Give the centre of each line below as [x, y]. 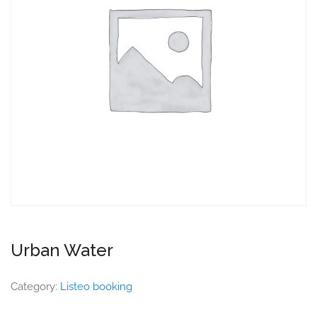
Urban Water [62, 250]
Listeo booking [96, 287]
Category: [35, 287]
